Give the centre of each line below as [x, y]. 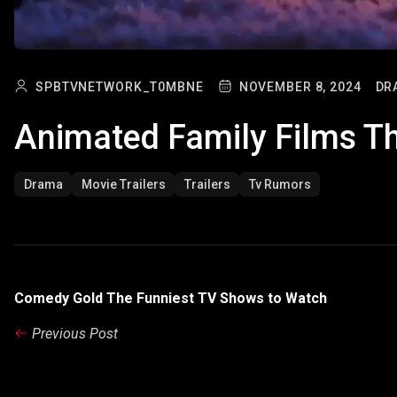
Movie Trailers [123, 185]
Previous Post [75, 334]
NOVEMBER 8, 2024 [300, 87]
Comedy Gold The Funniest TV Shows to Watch [171, 299]
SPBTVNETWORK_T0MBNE [120, 87]
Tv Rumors [280, 185]
